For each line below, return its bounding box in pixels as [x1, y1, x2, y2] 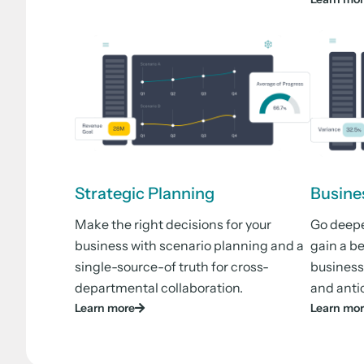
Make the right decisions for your [75, 215, 271, 232]
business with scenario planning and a [75, 236, 304, 253]
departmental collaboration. [75, 279, 243, 296]
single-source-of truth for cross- [75, 258, 269, 275]
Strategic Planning [75, 183, 214, 203]
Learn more [75, 300, 135, 315]
